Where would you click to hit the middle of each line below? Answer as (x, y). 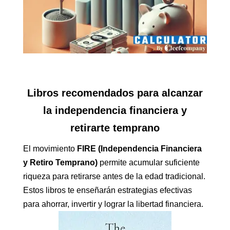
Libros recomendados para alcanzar (115, 93)
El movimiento (50, 148)
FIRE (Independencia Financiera (139, 148)
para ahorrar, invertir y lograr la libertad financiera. (113, 204)
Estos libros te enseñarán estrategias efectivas (107, 190)
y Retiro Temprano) (60, 162)
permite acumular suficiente (148, 162)
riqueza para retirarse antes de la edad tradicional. (114, 176)
